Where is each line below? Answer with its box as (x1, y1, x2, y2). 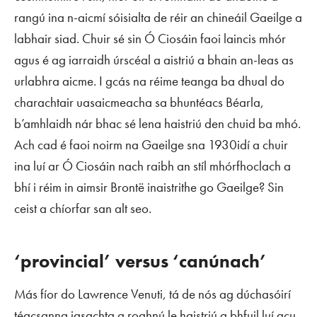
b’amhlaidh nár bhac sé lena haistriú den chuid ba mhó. (14, 114, 301, 132)
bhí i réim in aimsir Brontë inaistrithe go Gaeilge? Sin (14, 178, 284, 196)
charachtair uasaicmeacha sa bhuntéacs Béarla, (14, 93, 264, 111)
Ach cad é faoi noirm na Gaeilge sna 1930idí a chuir (14, 135, 288, 154)
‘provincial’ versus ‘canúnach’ (14, 248, 267, 273)
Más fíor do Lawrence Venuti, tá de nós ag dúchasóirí (14, 284, 291, 303)
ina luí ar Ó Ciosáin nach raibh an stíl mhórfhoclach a (14, 156, 291, 175)
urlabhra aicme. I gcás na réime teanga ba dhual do (14, 71, 284, 90)
